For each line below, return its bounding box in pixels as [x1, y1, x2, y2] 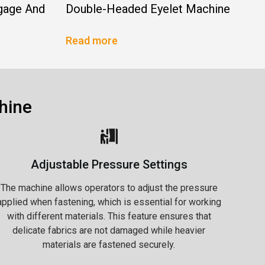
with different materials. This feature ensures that [7, 210, 211, 222]
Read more [66, 34, 118, 47]
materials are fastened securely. [43, 238, 175, 250]
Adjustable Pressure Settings [30, 157, 188, 172]
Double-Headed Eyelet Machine [66, 1, 230, 16]
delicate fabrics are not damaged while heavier [12, 224, 205, 236]
